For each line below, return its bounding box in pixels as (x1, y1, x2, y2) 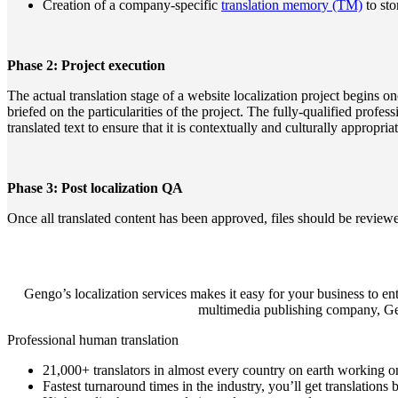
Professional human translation (7, 331, 179, 347)
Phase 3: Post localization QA (7, 179, 183, 195)
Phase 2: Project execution (7, 57, 165, 73)
